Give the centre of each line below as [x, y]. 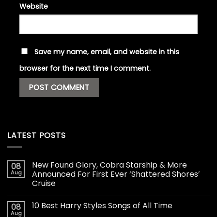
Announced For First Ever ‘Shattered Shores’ [116, 174]
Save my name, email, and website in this [107, 52]
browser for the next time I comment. [85, 69]
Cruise [44, 184]
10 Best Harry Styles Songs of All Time [102, 206]
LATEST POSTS [37, 135]
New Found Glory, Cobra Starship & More [109, 165]
